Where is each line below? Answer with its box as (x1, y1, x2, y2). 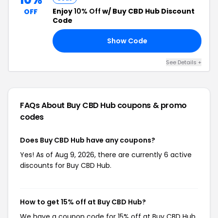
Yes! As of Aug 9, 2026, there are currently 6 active (20, 150, 192, 160)
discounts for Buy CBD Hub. (20, 161, 111, 170)
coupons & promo (117, 100, 187, 111)
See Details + (166, 58, 201, 66)
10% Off (74, 6, 101, 16)
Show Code (107, 36, 147, 46)
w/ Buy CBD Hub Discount (101, 6, 195, 16)
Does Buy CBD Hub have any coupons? (20, 135, 155, 145)
